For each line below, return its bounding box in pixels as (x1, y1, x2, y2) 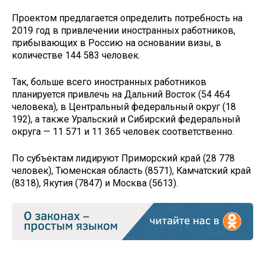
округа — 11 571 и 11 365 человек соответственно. (12, 125, 234, 137)
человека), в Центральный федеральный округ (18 (12, 101, 236, 112)
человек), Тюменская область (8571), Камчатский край (12, 164, 251, 176)
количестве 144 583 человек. (12, 50, 140, 62)
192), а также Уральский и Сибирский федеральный (12, 113, 240, 125)
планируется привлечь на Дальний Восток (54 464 (12, 88, 230, 100)
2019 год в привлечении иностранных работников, (12, 25, 235, 37)
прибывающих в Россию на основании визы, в (12, 37, 221, 49)
